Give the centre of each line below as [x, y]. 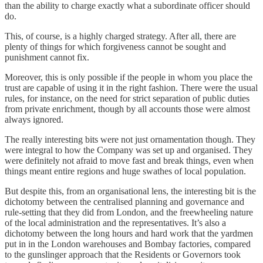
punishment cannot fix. [47, 57]
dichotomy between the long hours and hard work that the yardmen [129, 233]
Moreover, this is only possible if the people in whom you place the [129, 77]
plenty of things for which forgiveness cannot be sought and [115, 46]
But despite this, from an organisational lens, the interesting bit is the [130, 191]
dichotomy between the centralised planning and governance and [124, 201]
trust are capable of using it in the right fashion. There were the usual [131, 87]
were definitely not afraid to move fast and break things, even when [129, 160]
